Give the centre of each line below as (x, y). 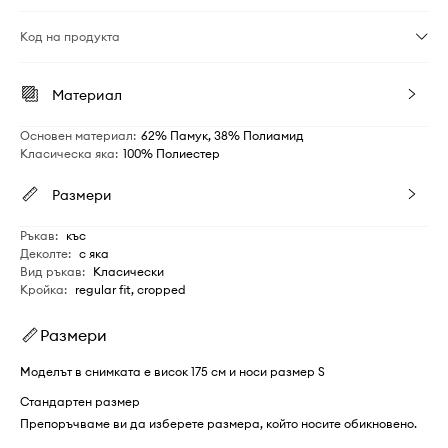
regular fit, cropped (130, 289)
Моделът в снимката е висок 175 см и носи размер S (172, 371)
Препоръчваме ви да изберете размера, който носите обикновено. (218, 423)
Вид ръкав (51, 271)
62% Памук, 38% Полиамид (222, 135)
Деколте (44, 253)
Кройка (42, 289)
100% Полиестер (171, 153)
